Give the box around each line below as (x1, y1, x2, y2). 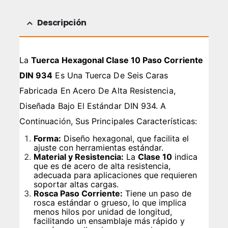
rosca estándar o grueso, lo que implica (34, 197, 187, 208)
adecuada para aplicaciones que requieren (34, 169, 197, 180)
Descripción (37, 16, 87, 28)
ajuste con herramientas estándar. (34, 142, 164, 153)
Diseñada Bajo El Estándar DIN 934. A (19, 100, 166, 111)
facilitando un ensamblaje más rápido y (34, 215, 185, 226)
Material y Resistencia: (34, 151, 124, 162)
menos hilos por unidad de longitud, (34, 206, 173, 217)
